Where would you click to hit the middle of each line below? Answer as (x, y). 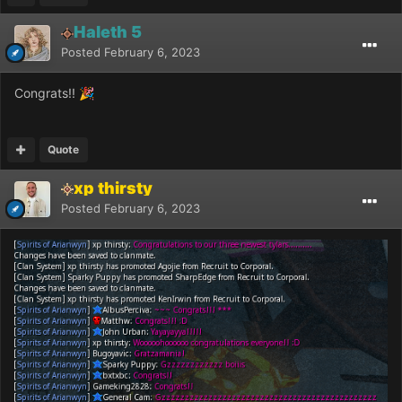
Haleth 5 (108, 31)
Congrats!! (47, 92)
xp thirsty (113, 188)
